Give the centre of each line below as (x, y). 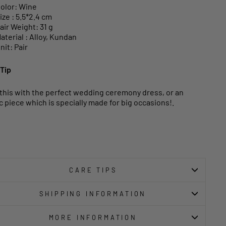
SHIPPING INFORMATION (93, 194)
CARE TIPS (93, 170)
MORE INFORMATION (93, 218)
